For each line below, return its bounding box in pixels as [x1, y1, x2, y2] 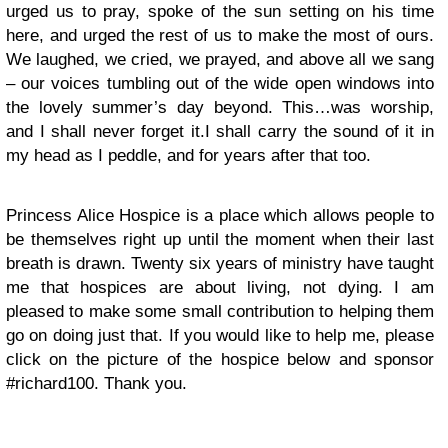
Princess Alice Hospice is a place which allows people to [6, 206, 434, 225]
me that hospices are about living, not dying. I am [6, 278, 434, 297]
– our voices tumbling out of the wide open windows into [6, 74, 434, 93]
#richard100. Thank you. [6, 374, 187, 393]
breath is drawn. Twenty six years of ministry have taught [6, 254, 434, 273]
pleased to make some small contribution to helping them [6, 302, 434, 321]
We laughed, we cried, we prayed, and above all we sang [6, 50, 434, 69]
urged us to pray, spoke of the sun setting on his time [6, 2, 434, 21]
